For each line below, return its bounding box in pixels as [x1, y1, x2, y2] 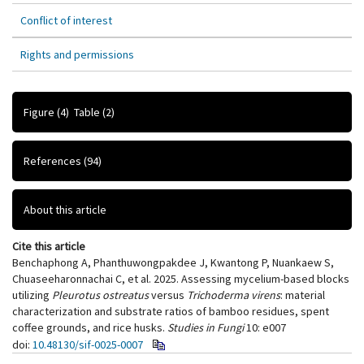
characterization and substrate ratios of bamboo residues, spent [12, 304, 329, 318]
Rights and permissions [20, 47, 134, 62]
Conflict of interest [20, 13, 112, 28]
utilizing [12, 288, 52, 302]
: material [280, 288, 325, 302]
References [24, 154, 84, 168]
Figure [24, 105, 57, 119]
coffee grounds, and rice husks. [12, 320, 167, 335]
